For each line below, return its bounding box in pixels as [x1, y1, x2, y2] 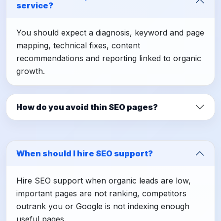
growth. [16, 66, 45, 76]
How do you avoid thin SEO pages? [16, 102, 158, 112]
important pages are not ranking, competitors [16, 188, 186, 199]
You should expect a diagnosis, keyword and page [16, 28, 204, 38]
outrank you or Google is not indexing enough [16, 201, 189, 212]
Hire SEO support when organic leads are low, [16, 176, 191, 186]
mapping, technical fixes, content [16, 40, 140, 51]
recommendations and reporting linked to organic [16, 53, 201, 64]
